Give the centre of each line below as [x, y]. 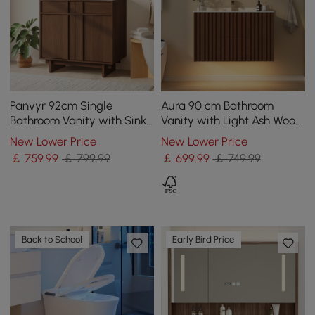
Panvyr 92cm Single [62, 105]
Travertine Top [199, 149]
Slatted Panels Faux [212, 135]
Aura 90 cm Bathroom [217, 105]
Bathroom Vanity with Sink [78, 120]
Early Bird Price [204, 240]
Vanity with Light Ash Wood [231, 120]
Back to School [52, 240]
